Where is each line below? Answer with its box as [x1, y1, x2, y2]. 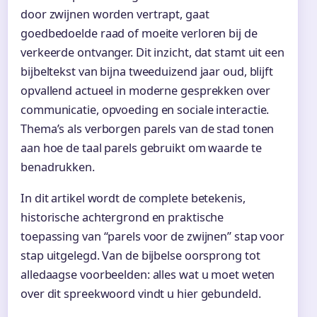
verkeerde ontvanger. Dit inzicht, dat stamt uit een [21, 45, 284, 61]
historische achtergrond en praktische [21, 209, 224, 226]
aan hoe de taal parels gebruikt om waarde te [21, 140, 262, 156]
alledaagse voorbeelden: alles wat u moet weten [21, 267, 275, 283]
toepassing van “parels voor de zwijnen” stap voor [21, 229, 285, 245]
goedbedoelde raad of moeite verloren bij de [21, 25, 258, 42]
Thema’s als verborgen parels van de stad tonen [21, 121, 275, 137]
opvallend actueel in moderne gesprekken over [21, 83, 270, 99]
